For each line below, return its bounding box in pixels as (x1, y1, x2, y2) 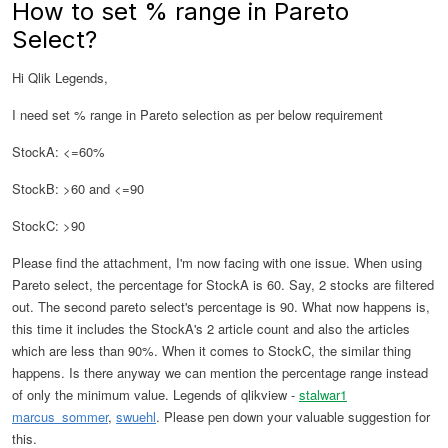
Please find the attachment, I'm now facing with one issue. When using (12, 252, 422, 272)
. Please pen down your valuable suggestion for (156, 406, 430, 426)
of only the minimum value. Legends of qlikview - (12, 384, 299, 404)
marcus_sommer (12, 406, 108, 426)
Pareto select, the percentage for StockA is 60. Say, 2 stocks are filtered (12, 274, 434, 294)
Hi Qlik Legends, (12, 67, 108, 87)
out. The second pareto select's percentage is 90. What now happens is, (12, 296, 430, 316)
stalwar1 (299, 384, 347, 404)
